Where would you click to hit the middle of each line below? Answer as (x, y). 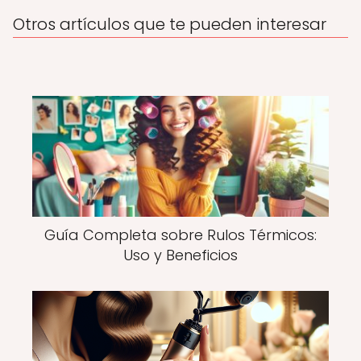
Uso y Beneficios (180, 255)
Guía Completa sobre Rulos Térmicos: (180, 235)
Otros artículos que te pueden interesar (170, 24)
